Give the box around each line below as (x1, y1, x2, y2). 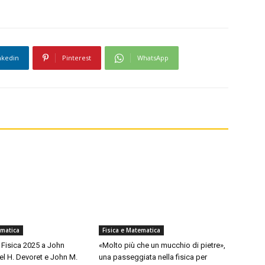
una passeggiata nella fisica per (99, 253, 208, 262)
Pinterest (62, 53, 91, 63)
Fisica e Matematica (102, 226, 161, 235)
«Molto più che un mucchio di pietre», (99, 241, 226, 250)
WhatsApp (137, 53, 169, 63)
